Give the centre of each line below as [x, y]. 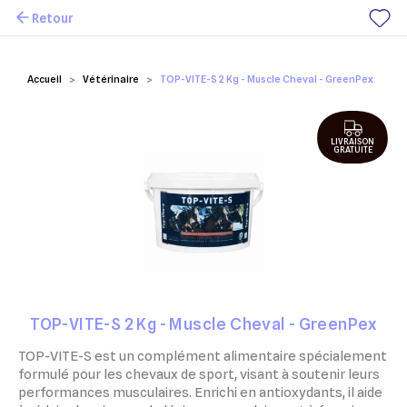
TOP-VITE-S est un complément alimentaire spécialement [203, 356]
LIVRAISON [352, 142]
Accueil [45, 79]
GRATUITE [352, 150]
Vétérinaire [111, 79]
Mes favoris [64, 34]
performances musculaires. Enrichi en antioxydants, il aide [200, 392]
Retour [53, 18]
